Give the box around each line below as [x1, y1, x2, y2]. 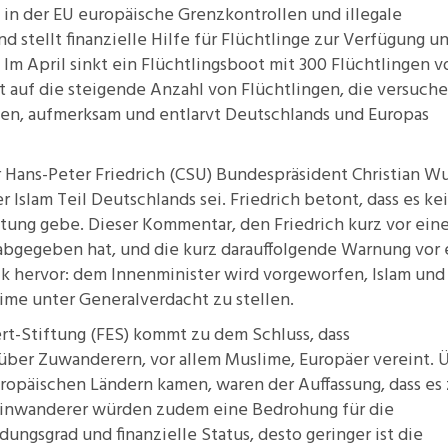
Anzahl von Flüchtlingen [150, 76, 340, 105]
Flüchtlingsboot [141, 51, 269, 80]
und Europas [330, 101, 429, 130]
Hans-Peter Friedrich [5, 161, 165, 190]
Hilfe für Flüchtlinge [151, 26, 310, 55]
